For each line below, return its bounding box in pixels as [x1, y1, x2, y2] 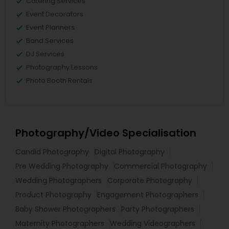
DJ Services [26, 49, 64, 59]
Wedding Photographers [15, 175, 102, 186]
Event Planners [26, 22, 75, 32]
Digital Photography [95, 146, 165, 157]
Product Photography [15, 189, 91, 200]
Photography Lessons [26, 62, 98, 72]
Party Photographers [121, 203, 194, 214]
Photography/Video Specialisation [15, 125, 196, 140]
